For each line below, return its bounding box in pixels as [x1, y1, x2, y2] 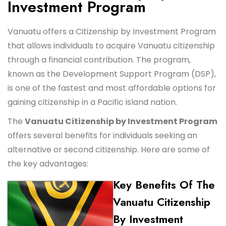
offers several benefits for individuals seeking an [8, 130, 197, 141]
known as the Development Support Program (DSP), [8, 68, 216, 80]
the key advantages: [8, 158, 88, 169]
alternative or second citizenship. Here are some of [8, 144, 210, 155]
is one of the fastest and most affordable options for [8, 82, 216, 94]
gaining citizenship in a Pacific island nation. [8, 96, 177, 108]
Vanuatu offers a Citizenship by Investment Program [8, 26, 216, 37]
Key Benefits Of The [113, 177, 215, 193]
